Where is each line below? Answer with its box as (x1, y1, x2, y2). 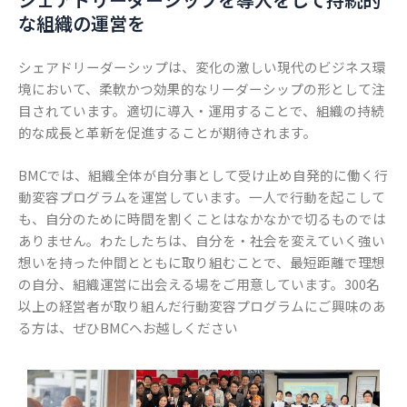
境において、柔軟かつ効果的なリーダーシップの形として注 (18, 78, 385, 98)
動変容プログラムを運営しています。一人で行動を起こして (18, 187, 385, 207)
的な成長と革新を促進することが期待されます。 (18, 122, 317, 142)
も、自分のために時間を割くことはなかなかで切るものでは (18, 209, 386, 229)
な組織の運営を (18, 9, 145, 36)
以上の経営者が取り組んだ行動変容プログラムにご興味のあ (18, 296, 386, 316)
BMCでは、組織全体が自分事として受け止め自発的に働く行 (18, 165, 388, 185)
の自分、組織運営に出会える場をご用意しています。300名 (18, 274, 380, 294)
